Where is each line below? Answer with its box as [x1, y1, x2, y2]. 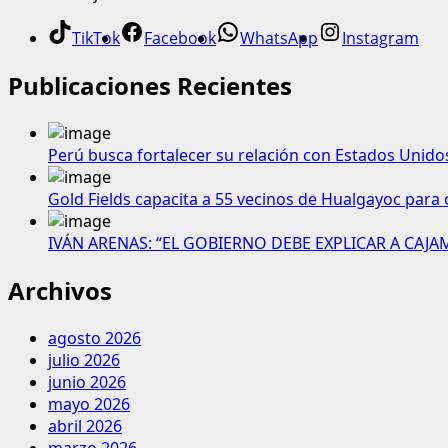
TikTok [72, 27, 120, 50]
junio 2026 [48, 370, 126, 393]
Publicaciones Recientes [8, 69, 292, 103]
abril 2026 [48, 414, 122, 437]
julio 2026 [48, 348, 120, 371]
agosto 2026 [48, 326, 141, 349]
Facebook [144, 27, 216, 50]
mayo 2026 [48, 392, 130, 415]
